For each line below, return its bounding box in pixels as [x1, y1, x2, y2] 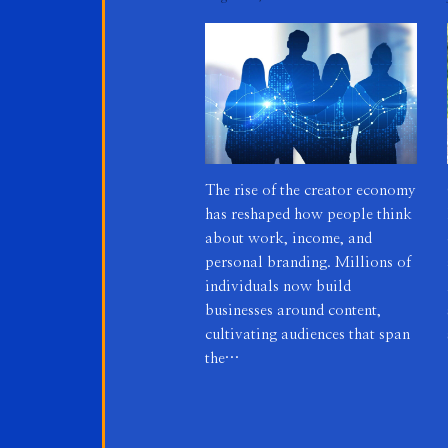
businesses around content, [205, 303, 381, 319]
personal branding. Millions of [205, 255, 411, 271]
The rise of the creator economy [205, 183, 416, 199]
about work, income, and [205, 231, 372, 247]
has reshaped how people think [205, 207, 412, 223]
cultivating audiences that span [205, 327, 410, 343]
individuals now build [205, 279, 351, 295]
